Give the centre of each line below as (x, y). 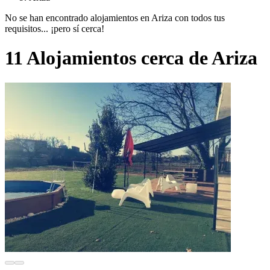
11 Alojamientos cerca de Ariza (131, 58)
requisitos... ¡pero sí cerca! (55, 28)
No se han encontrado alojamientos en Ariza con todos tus (115, 17)
